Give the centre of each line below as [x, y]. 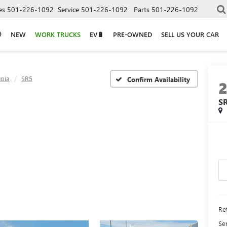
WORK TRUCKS [58, 34]
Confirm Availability [159, 79]
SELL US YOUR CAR [190, 34]
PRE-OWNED [133, 34]
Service [68, 9]
